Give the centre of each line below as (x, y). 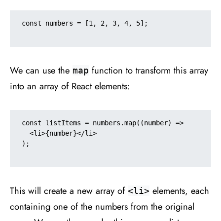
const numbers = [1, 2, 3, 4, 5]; (85, 23)
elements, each (179, 190)
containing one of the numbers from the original (102, 206)
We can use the (41, 70)
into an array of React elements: (70, 86)
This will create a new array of (69, 190)
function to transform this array (148, 70)
